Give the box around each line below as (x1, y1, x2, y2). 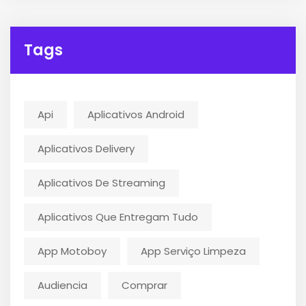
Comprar (122, 277, 167, 292)
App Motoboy (38, 243, 107, 258)
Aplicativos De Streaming (38, 175, 165, 190)
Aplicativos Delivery (38, 141, 135, 156)
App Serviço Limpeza (141, 243, 246, 258)
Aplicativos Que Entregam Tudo (38, 209, 198, 224)
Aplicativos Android (87, 107, 184, 122)
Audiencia (38, 277, 87, 292)
